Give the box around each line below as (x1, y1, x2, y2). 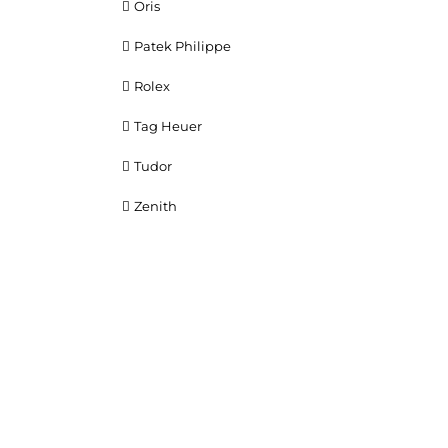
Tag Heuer (134, 117, 202, 134)
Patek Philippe (134, 37, 231, 54)
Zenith (134, 197, 177, 214)
